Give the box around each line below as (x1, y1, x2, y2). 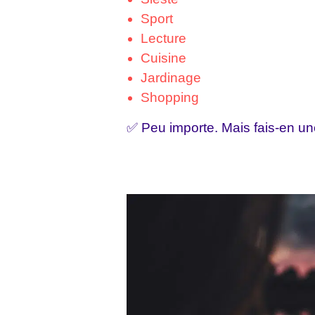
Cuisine (141, 51, 186, 66)
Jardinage (141, 70, 201, 86)
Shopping (141, 90, 199, 105)
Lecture (141, 31, 186, 46)
